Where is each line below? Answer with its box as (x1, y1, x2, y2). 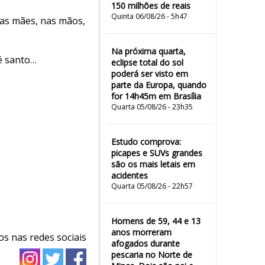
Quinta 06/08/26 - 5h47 (111, 11, 188, 21)
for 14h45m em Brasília (111, 91, 201, 102)
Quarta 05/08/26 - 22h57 (111, 181, 193, 191)
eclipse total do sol (111, 57, 183, 68)
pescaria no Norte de (111, 249, 192, 260)
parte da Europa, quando (111, 79, 206, 91)
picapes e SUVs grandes (111, 147, 202, 159)
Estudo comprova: (111, 136, 181, 147)
